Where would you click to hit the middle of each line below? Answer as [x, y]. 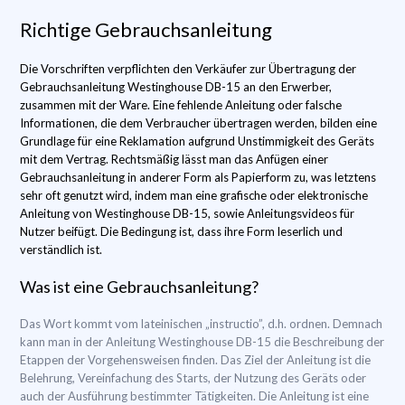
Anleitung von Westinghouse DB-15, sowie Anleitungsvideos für [187, 213]
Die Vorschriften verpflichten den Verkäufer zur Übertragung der [188, 69]
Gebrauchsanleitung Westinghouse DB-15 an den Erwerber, [176, 87]
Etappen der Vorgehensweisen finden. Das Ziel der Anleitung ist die [195, 360]
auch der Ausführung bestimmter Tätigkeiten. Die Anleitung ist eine [194, 396]
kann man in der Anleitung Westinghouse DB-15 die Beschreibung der [202, 342]
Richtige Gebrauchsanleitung [146, 29]
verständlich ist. [61, 250]
